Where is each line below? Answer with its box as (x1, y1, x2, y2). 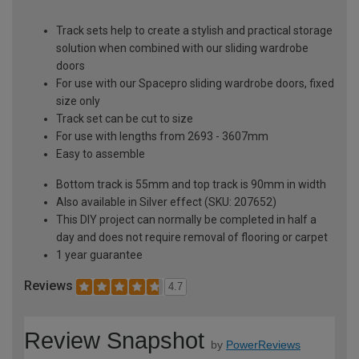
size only (56, 94, 100, 107)
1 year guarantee (56, 248, 143, 261)
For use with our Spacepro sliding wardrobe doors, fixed (56, 76, 334, 90)
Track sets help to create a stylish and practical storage (56, 23, 333, 37)
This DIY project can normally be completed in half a (56, 212, 317, 226)
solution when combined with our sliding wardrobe (56, 41, 309, 54)
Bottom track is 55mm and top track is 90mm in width (56, 177, 326, 191)
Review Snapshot (24, 328, 204, 354)
